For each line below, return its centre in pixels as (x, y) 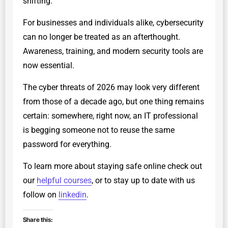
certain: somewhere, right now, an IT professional (110, 116)
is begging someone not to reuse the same (99, 130)
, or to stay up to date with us (143, 180)
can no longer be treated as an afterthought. (102, 37)
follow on (41, 194)
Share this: (38, 219)
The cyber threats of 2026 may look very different (111, 87)
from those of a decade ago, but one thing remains (113, 101)
